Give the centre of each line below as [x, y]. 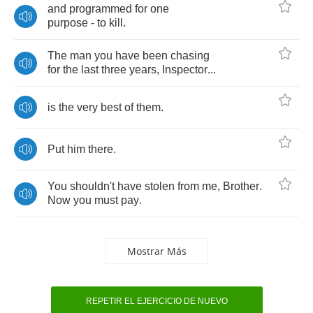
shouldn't [92, 186]
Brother [241, 186]
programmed [101, 9]
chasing [190, 56]
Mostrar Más [156, 251]
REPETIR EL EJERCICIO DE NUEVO [156, 301]
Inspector [185, 70]
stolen [160, 186]
